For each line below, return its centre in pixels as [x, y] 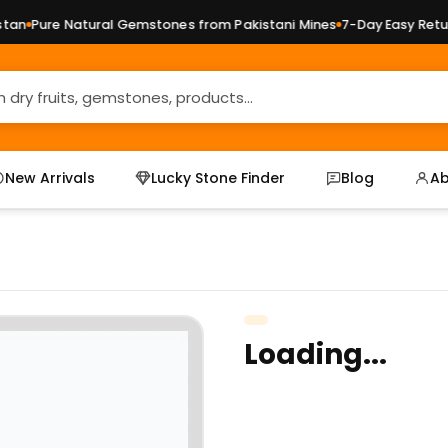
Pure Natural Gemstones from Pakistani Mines [163, 24]
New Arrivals [50, 177]
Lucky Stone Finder [218, 177]
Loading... [315, 354]
